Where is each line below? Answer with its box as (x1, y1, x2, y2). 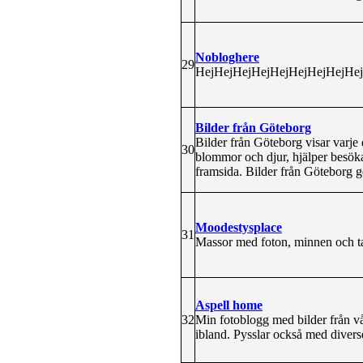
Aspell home (195, 297, 263, 312)
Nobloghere (195, 49, 259, 64)
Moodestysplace (195, 220, 282, 234)
